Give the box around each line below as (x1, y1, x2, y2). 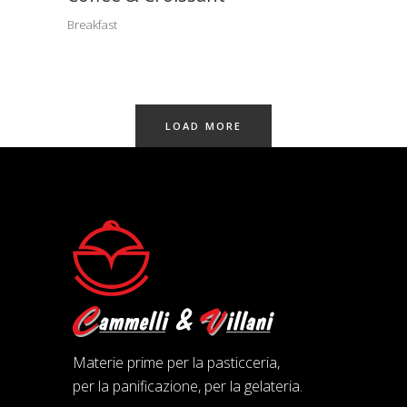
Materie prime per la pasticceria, (73, 352, 280, 372)
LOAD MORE (164, 119, 243, 133)
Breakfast (67, 16, 117, 34)
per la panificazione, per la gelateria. (73, 376, 303, 396)
